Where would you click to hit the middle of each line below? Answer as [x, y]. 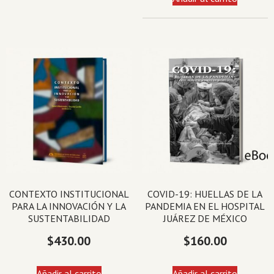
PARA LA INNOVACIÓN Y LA [69, 206]
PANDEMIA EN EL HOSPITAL [205, 206]
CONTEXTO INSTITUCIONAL [69, 194]
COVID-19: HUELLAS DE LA [205, 194]
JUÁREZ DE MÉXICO [205, 219]
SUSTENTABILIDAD [69, 219]
